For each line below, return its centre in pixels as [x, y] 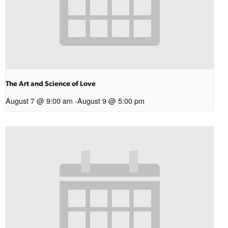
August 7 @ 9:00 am [39, 101]
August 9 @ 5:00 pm [111, 101]
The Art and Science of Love [51, 84]
